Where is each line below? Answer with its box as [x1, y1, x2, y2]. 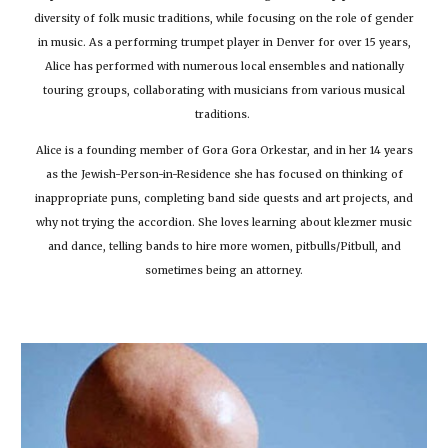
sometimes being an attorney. [145, 264, 303, 278]
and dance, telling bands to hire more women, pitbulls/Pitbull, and [47, 240, 401, 254]
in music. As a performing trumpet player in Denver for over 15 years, [37, 36, 411, 50]
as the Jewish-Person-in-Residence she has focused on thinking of [45, 168, 403, 182]
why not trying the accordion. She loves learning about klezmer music [36, 216, 412, 230]
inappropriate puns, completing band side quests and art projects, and [35, 192, 413, 206]
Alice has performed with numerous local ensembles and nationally [44, 60, 404, 74]
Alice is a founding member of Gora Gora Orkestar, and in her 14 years [35, 144, 413, 158]
